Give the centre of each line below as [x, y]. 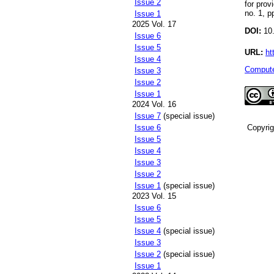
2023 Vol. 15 [154, 196]
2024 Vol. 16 [154, 105]
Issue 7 [148, 116]
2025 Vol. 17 [154, 24]
